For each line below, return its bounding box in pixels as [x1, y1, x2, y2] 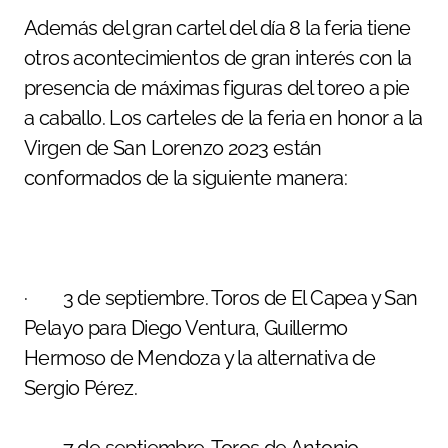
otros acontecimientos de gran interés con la [24, 46, 412, 70]
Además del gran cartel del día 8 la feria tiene [24, 16, 411, 40]
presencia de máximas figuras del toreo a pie [24, 76, 410, 100]
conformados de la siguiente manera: [24, 166, 347, 190]
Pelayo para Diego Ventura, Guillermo [24, 316, 348, 340]
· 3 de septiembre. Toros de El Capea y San [24, 286, 418, 310]
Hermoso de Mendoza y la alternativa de [24, 346, 376, 370]
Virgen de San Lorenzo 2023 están [24, 136, 322, 160]
